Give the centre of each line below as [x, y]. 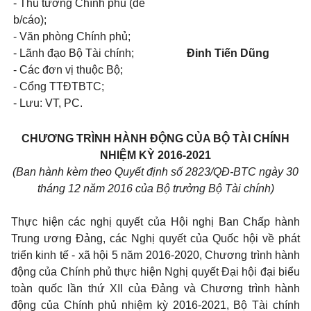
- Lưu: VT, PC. [48, 103]
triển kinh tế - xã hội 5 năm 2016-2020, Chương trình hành [155, 255]
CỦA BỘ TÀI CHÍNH [238, 138]
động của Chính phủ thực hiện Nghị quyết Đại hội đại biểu [155, 272]
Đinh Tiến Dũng [228, 53]
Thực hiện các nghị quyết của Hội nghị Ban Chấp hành [155, 222]
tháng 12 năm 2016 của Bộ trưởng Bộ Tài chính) [155, 188]
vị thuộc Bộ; [94, 70]
